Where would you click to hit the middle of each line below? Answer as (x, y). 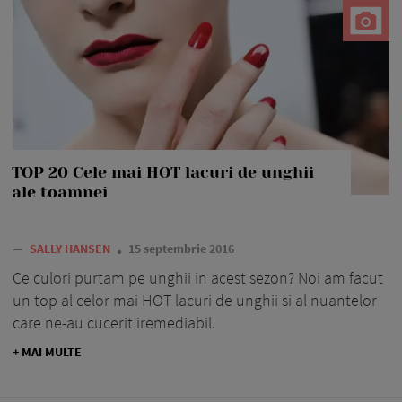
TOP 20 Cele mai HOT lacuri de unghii (163, 172)
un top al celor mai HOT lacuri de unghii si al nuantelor (195, 300)
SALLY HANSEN (71, 248)
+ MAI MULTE (47, 351)
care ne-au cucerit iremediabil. (114, 322)
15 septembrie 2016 (181, 248)
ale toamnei (60, 192)
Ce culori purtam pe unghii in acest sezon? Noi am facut (198, 277)
